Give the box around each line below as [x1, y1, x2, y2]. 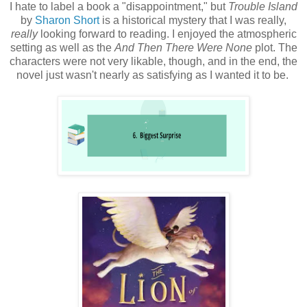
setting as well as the [10, 41, 114, 53]
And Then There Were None [114, 41, 252, 53]
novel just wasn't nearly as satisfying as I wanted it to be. [16, 69, 291, 81]
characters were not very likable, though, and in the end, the [10, 55, 297, 67]
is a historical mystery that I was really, [99, 14, 286, 26]
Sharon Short [35, 14, 99, 26]
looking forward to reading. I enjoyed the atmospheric [37, 27, 297, 40]
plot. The [251, 41, 297, 53]
